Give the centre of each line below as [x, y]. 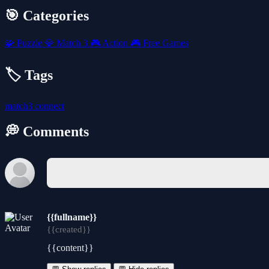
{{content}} [70, 247]
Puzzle [29, 43]
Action [115, 43]
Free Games [165, 43]
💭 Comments [47, 131]
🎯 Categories [47, 15]
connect [50, 106]
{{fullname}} [72, 217]
